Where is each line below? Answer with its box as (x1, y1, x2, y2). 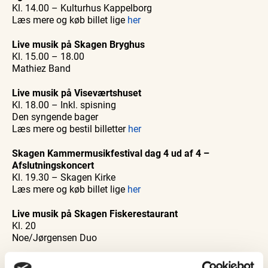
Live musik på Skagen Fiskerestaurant (12, 207, 178, 220)
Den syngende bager (12, 110, 98, 123)
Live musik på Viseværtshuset (12, 86, 141, 99)
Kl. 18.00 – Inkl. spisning (12, 98, 116, 111)
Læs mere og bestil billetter (12, 122, 128, 135)
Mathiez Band (12, 62, 71, 75)
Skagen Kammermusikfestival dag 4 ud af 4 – (12, 147, 209, 160)
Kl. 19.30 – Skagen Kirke (12, 170, 115, 184)
